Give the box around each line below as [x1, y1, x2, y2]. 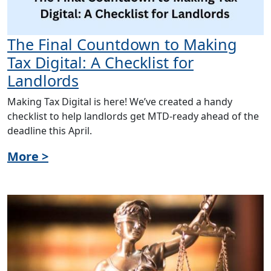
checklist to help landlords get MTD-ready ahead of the [7, 109, 259, 123]
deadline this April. [7, 123, 92, 137]
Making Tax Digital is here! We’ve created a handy [7, 94, 232, 108]
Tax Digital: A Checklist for [7, 51, 194, 73]
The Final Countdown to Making [7, 33, 237, 54]
